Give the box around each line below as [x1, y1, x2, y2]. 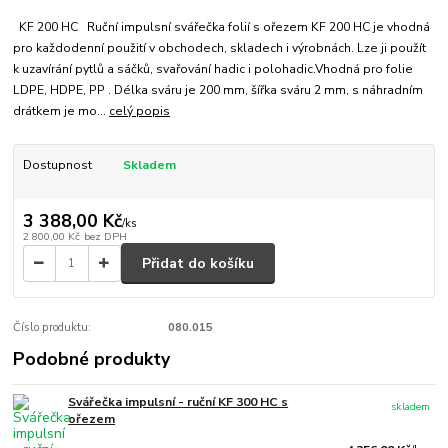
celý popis [109, 102, 171, 119]
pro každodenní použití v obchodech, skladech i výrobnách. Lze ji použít [13, 39, 427, 56]
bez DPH [83, 229, 127, 245]
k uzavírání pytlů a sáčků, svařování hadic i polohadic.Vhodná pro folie [13, 60, 414, 77]
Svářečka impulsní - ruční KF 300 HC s [68, 394, 289, 411]
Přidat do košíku [142, 253, 254, 273]
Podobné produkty [13, 347, 171, 372]
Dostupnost [22, 156, 92, 173]
